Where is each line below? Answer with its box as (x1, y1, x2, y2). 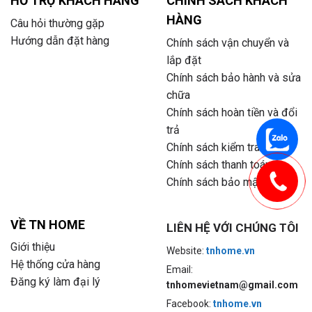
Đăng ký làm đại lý (10, 275, 100, 289)
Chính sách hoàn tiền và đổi (166, 105, 297, 119)
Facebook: (166, 298, 213, 310)
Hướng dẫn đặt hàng (10, 33, 109, 47)
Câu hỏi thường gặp (10, 16, 104, 30)
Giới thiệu (10, 240, 55, 254)
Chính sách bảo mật (166, 175, 262, 189)
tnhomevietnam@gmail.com (166, 279, 298, 291)
